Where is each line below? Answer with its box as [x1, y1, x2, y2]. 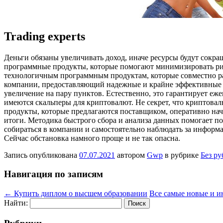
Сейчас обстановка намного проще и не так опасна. [4, 133, 180, 142]
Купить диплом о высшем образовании [12, 189, 147, 198]
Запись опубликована [4, 150, 79, 159]
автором [115, 150, 147, 159]
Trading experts [4, 29, 85, 43]
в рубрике [163, 150, 201, 159]
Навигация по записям [4, 169, 103, 180]
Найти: [4, 199, 28, 208]
